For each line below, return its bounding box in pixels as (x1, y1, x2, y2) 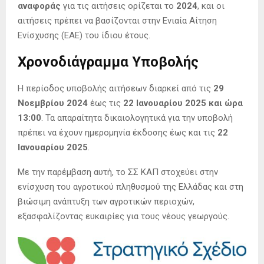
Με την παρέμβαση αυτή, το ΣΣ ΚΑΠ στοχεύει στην (18, 167, 218, 178)
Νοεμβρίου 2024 (18, 98, 88, 109)
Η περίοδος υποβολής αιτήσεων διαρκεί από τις (18, 83, 213, 94)
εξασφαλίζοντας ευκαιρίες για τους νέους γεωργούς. (18, 211, 229, 222)
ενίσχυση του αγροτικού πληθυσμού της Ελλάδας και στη (18, 181, 243, 193)
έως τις (88, 98, 123, 109)
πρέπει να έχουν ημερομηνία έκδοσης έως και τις (18, 127, 217, 138)
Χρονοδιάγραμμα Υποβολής (18, 54, 199, 71)
